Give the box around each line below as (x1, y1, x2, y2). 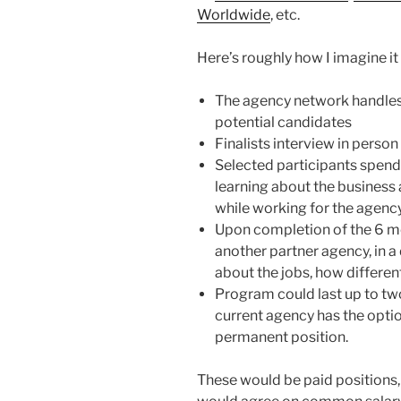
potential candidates (215, 114, 352, 132)
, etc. (270, 6, 300, 24)
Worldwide (197, 6, 270, 24)
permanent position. (215, 328, 348, 346)
